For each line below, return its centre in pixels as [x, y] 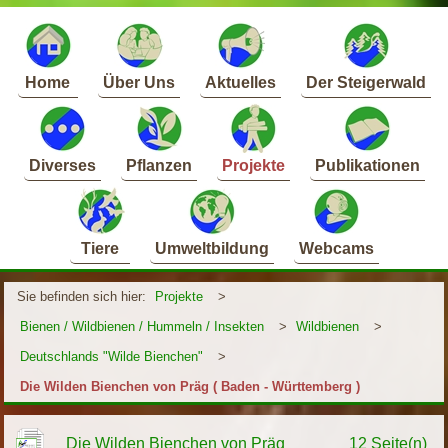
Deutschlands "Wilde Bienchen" [112, 357]
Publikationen [367, 166]
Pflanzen [158, 166]
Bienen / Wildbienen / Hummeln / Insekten [142, 327]
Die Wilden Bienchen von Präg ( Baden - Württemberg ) [190, 387]
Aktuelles [240, 83]
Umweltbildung [211, 249]
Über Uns [138, 83]
